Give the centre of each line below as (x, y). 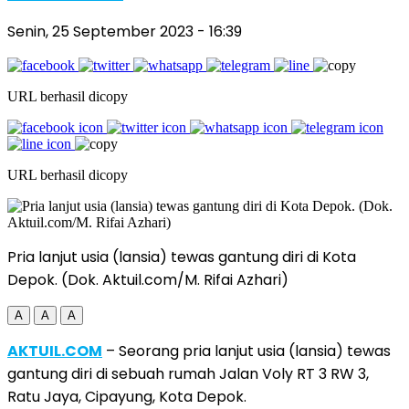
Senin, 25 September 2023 (102, 31)
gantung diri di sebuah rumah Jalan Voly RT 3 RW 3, (188, 373)
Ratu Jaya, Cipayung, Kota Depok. (127, 396)
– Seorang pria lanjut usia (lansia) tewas (246, 351)
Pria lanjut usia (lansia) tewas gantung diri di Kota (182, 257)
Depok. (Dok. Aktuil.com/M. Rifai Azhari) (148, 279)
